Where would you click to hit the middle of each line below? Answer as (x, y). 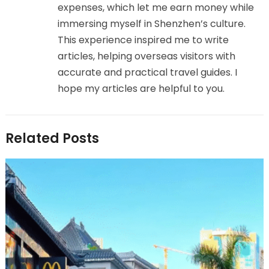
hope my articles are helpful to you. (141, 89)
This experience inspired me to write (143, 40)
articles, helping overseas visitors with (146, 56)
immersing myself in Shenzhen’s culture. (151, 24)
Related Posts (52, 139)
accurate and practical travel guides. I (147, 73)
